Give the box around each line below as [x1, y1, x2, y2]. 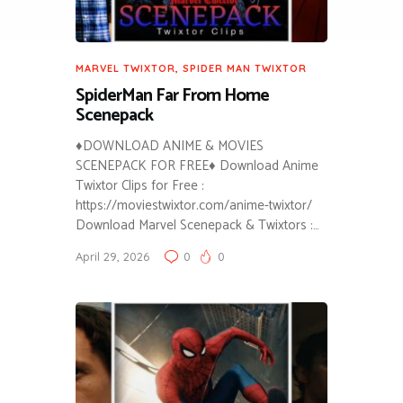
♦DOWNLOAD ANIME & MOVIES [76, 134, 264, 157]
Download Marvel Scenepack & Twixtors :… [76, 213, 319, 237]
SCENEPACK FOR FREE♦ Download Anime [76, 154, 318, 177]
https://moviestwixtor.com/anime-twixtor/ [76, 193, 312, 217]
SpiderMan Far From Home [76, 80, 269, 111]
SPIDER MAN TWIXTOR [183, 61, 307, 75]
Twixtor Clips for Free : [76, 174, 204, 197]
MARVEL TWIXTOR [76, 61, 175, 75]
